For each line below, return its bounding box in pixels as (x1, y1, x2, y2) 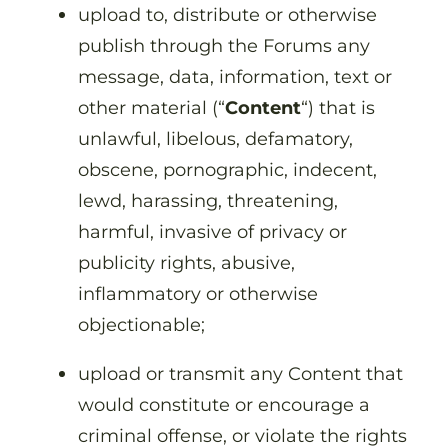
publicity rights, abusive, (78, 251, 295, 275)
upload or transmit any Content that (78, 362, 403, 386)
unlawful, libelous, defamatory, (78, 127, 353, 151)
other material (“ (78, 96, 225, 120)
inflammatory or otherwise (78, 282, 318, 306)
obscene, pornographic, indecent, (78, 158, 377, 182)
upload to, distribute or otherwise (78, 3, 377, 27)
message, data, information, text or (78, 65, 392, 89)
